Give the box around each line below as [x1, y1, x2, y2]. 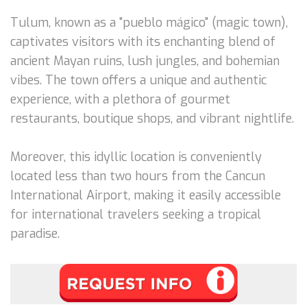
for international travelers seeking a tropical [10, 206, 261, 223]
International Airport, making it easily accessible [10, 186, 281, 204]
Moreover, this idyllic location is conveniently [10, 148, 262, 165]
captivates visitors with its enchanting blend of [10, 33, 275, 50]
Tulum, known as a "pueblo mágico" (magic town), [10, 14, 288, 31]
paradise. [10, 225, 60, 242]
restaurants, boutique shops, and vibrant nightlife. [10, 110, 294, 127]
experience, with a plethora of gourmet [10, 90, 230, 108]
